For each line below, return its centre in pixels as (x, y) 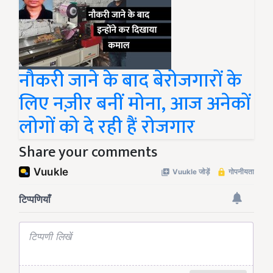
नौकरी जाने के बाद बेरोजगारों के (130, 81)
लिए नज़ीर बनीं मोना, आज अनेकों (135, 104)
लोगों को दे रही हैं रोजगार (107, 127)
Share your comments (88, 153)
